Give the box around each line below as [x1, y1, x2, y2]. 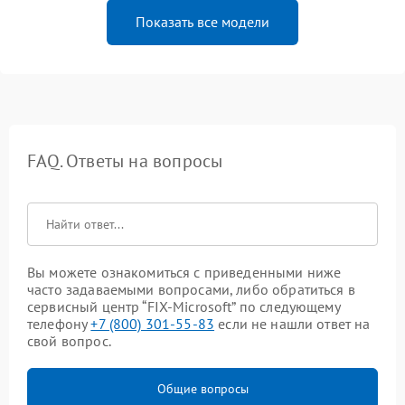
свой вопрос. [27, 332, 111, 351]
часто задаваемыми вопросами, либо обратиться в [27, 280, 355, 299]
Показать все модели [136, 13, 269, 32]
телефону [27, 315, 91, 334]
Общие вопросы [156, 381, 249, 398]
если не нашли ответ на [214, 315, 371, 334]
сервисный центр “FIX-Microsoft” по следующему [27, 297, 340, 316]
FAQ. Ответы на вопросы [27, 149, 223, 174]
